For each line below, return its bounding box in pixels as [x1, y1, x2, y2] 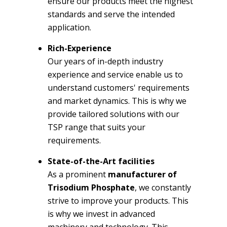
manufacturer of [108, 168, 177, 180]
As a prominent [48, 168, 108, 180]
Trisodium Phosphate [48, 181, 135, 193]
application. [48, 21, 91, 33]
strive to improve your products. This [48, 195, 188, 206]
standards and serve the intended [48, 8, 175, 20]
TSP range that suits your [48, 121, 145, 133]
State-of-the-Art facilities [48, 155, 155, 167]
